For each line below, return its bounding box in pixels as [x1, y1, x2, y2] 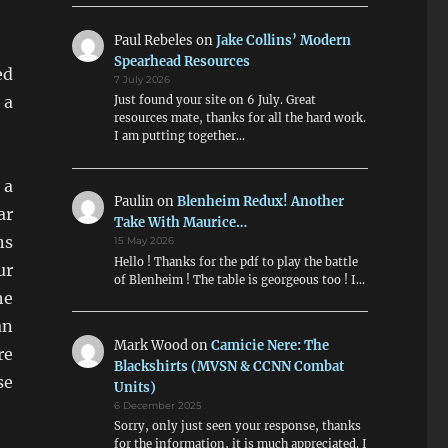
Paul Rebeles [114, 31, 194, 49]
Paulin [114, 193, 155, 211]
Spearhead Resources [114, 52, 251, 70]
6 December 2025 [114, 400, 203, 412]
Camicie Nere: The [211, 337, 330, 355]
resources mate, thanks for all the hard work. [114, 110, 367, 125]
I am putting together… [114, 128, 246, 143]
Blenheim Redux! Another [177, 193, 345, 211]
